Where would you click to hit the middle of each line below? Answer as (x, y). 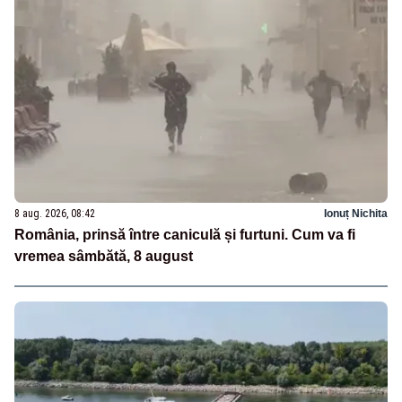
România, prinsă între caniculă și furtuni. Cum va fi (185, 235)
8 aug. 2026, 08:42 (55, 214)
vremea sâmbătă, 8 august (104, 257)
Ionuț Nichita (356, 214)
